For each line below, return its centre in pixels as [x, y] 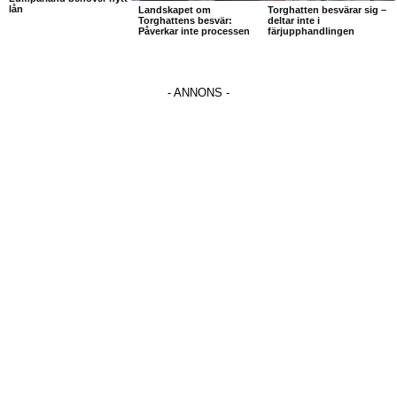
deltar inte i [293, 20]
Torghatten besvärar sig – [327, 9]
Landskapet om [174, 9]
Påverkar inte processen [194, 31]
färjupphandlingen [311, 31]
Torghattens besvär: [185, 20]
